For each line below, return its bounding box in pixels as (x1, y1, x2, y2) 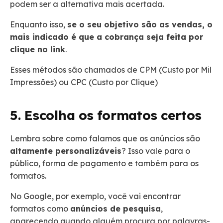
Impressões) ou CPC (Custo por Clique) (10, 77, 160, 87)
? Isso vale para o (121, 145, 190, 156)
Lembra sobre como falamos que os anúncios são (10, 133, 200, 143)
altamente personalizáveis (10, 145, 121, 156)
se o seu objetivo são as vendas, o (67, 19, 213, 29)
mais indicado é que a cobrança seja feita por (10, 31, 203, 42)
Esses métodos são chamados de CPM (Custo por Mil (10, 64, 212, 75)
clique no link (10, 44, 65, 54)
